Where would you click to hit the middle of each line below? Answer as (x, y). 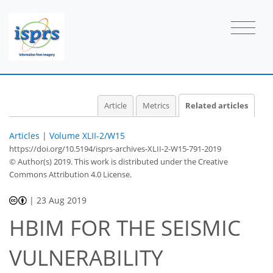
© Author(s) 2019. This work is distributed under (97, 161)
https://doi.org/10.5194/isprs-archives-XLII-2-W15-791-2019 (115, 148)
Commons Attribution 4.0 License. (70, 174)
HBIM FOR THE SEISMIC (125, 228)
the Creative (206, 161)
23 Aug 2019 (62, 200)
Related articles (217, 105)
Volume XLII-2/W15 (87, 135)
